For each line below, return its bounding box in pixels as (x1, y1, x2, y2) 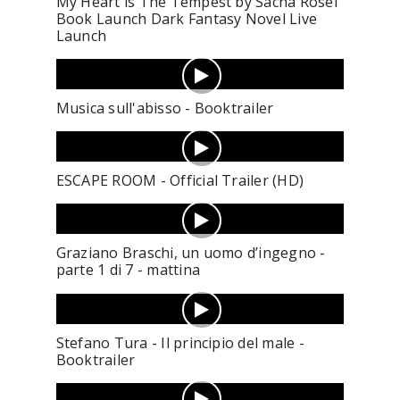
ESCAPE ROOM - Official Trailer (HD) (55, 171, 304, 191)
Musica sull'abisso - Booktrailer (55, 98, 274, 119)
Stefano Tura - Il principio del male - (55, 332, 304, 353)
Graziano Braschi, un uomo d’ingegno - (55, 243, 326, 263)
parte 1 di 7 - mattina (55, 260, 200, 280)
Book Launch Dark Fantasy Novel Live (55, 9, 318, 29)
